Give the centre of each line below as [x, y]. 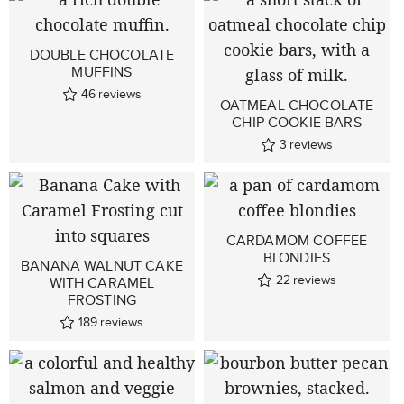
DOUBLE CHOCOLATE [102, 55]
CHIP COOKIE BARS [297, 123]
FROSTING [102, 300]
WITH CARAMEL [102, 283]
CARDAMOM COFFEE [297, 241]
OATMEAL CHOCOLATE [297, 106]
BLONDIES [297, 258]
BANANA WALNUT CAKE [102, 266]
